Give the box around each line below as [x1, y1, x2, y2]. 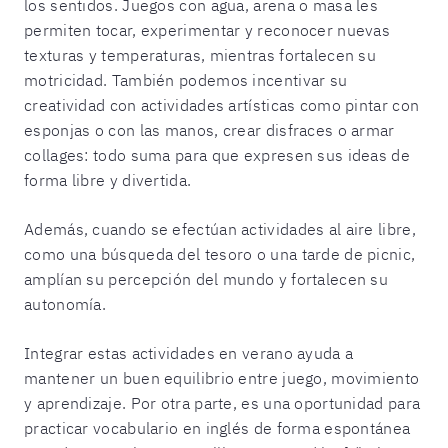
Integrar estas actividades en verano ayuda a [24, 342, 354, 363]
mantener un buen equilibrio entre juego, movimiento [24, 367, 420, 388]
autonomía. [24, 293, 107, 314]
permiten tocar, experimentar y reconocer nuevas [24, 19, 391, 40]
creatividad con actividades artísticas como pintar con [24, 94, 420, 115]
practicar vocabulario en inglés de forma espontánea [24, 417, 411, 438]
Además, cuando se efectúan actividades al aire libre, [24, 218, 416, 239]
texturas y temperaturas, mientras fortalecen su [24, 44, 377, 65]
